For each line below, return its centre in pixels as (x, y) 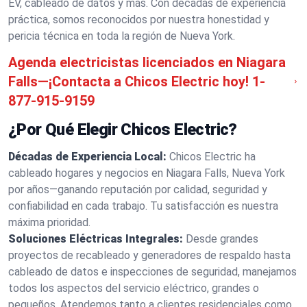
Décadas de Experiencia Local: (87, 157)
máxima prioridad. (49, 222)
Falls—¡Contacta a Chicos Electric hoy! (128, 82)
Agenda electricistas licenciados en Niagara (147, 62)
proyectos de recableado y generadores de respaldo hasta (149, 255)
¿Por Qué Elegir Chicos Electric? (123, 130)
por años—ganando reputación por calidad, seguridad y (138, 189)
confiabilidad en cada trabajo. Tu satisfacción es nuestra (143, 206)
